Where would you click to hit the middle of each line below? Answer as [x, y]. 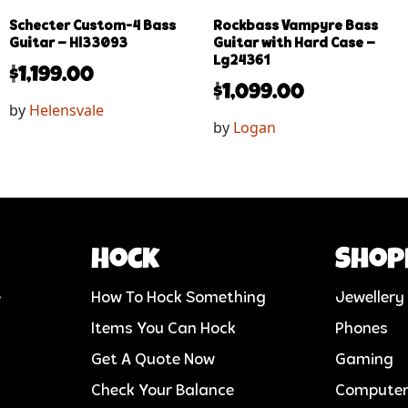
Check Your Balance [162, 391]
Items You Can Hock [163, 329]
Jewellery [370, 298]
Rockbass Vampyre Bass [296, 26]
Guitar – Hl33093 [68, 43]
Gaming [365, 360]
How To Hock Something [178, 298]
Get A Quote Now [153, 360]
